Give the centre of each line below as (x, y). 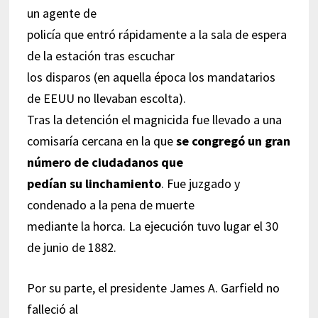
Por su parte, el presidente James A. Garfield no (153, 287)
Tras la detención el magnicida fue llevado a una (154, 119)
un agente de (61, 13)
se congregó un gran (233, 141)
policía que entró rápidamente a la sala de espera (157, 34)
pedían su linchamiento (94, 183)
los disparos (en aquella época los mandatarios (151, 77)
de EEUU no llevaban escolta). (106, 98)
